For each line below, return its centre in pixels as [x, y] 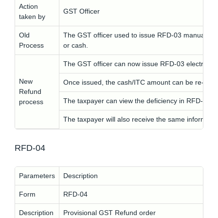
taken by [32, 17]
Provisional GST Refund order [109, 213]
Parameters [37, 176]
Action [28, 6]
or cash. [76, 45]
